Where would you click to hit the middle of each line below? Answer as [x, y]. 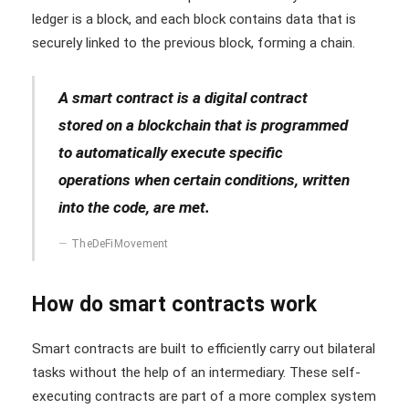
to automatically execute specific [170, 152]
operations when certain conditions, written [204, 179]
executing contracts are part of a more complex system [204, 396]
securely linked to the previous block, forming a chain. [194, 42]
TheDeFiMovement [120, 243]
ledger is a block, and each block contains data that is [194, 19]
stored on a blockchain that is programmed [203, 125]
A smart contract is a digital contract [183, 97]
